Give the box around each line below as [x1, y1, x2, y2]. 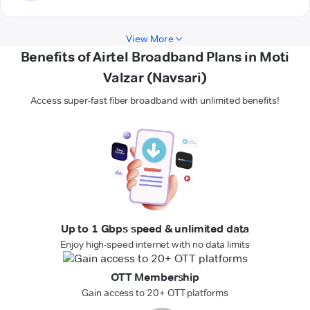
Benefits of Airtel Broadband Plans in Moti [20, 48, 290, 66]
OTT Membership [111, 271, 199, 284]
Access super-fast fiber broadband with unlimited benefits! [30, 94, 280, 107]
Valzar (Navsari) [103, 69, 207, 86]
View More [126, 33, 174, 46]
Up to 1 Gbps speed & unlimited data [60, 222, 250, 236]
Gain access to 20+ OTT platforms [82, 286, 228, 300]
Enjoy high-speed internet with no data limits [60, 238, 250, 251]
